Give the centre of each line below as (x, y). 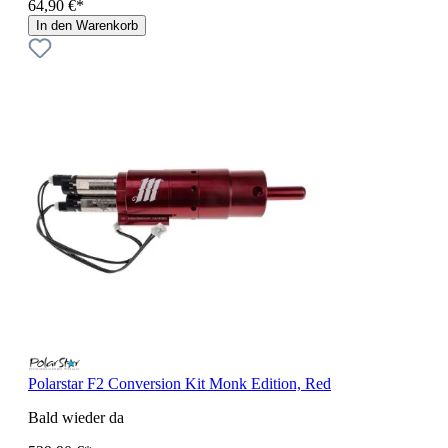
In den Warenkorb (87, 25)
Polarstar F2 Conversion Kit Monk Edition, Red (179, 383)
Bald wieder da (76, 417)
